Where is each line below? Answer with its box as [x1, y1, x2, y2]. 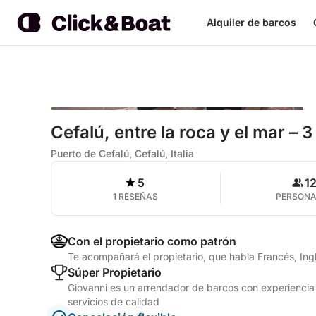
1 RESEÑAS [113, 191, 159, 202]
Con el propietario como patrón [68, 234, 236, 248]
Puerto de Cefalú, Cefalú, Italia [51, 147, 194, 159]
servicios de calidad [68, 296, 159, 308]
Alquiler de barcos [206, 16, 296, 28]
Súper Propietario [68, 265, 162, 279]
